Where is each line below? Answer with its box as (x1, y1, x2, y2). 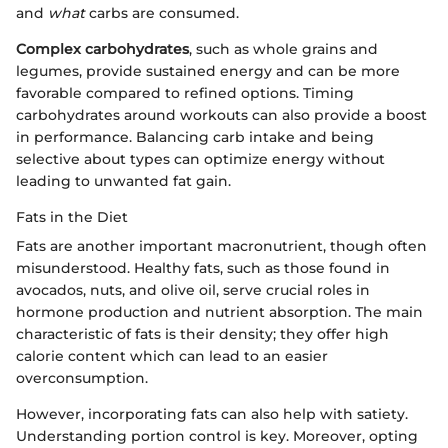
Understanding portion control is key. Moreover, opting (16, 427, 418, 446)
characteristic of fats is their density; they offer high (16, 325, 389, 344)
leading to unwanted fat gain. (16, 172, 231, 191)
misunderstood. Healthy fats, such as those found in (16, 259, 390, 278)
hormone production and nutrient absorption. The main (16, 303, 423, 322)
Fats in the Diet (16, 208, 128, 227)
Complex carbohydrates (16, 40, 189, 59)
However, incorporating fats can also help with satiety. (16, 405, 408, 424)
